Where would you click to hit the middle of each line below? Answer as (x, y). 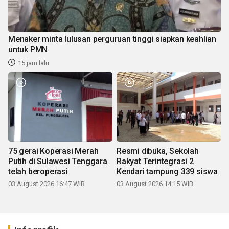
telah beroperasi (38, 171)
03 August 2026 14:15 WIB (155, 184)
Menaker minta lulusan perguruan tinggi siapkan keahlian (112, 39)
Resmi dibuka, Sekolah (158, 151)
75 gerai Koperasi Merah (53, 151)
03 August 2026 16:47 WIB (47, 184)
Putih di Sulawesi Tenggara (58, 161)
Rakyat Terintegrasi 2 (155, 161)
